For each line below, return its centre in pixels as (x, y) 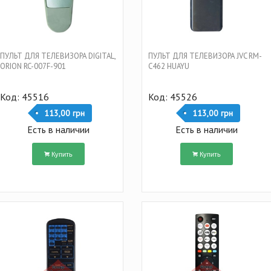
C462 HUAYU (168, 66)
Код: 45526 (172, 96)
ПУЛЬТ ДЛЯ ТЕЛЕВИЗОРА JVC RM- (205, 56)
